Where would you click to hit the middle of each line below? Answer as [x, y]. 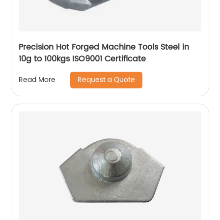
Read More [37, 80]
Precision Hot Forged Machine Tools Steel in [104, 47]
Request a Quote [107, 80]
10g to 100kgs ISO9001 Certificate [82, 59]
